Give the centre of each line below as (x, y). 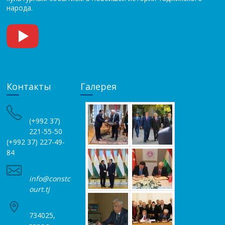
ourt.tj (40, 189)
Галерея (99, 86)
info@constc (50, 178)
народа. (20, 8)
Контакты (29, 86)
